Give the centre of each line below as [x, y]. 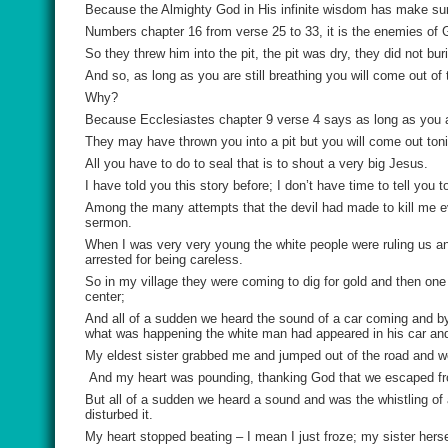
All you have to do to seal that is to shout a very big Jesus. [256, 163]
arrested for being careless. [164, 259]
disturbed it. [119, 414]
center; [105, 296]
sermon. [108, 222]
